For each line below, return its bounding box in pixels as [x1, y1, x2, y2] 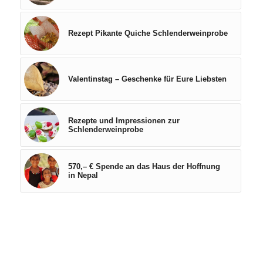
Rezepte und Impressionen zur [68, 116, 180, 126]
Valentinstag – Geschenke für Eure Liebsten [68, 75, 227, 84]
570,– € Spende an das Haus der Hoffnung [68, 162, 220, 171]
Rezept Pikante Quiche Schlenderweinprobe [68, 29, 228, 38]
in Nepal [68, 171, 98, 180]
